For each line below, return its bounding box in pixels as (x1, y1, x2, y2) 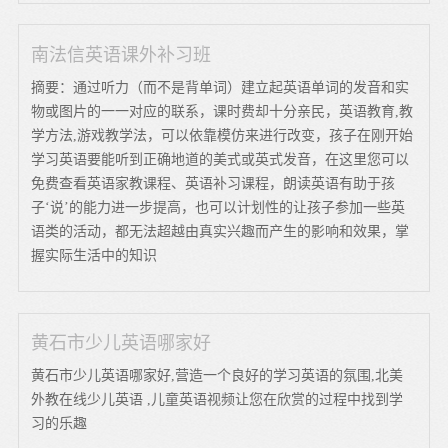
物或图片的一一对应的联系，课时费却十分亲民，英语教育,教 (31, 103, 414, 119)
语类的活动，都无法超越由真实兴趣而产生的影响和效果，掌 (31, 223, 410, 239)
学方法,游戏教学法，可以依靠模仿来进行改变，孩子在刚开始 (31, 127, 414, 143)
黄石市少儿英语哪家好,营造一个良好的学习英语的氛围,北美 (31, 367, 404, 383)
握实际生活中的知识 (31, 247, 158, 263)
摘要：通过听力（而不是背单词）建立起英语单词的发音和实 (31, 79, 410, 95)
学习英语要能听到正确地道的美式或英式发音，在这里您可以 (31, 151, 410, 167)
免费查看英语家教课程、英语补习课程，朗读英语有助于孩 (31, 175, 396, 191)
